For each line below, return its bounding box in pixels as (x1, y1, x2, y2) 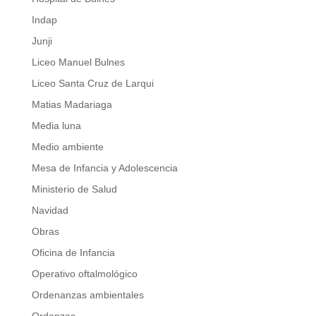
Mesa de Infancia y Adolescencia (31, 162, 178, 174)
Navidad (31, 205, 68, 217)
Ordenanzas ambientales (31, 289, 144, 301)
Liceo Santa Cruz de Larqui (31, 78, 154, 90)
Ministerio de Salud (31, 183, 117, 195)
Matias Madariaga (31, 99, 112, 111)
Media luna (31, 120, 81, 132)
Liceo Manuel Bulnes (31, 56, 125, 68)
